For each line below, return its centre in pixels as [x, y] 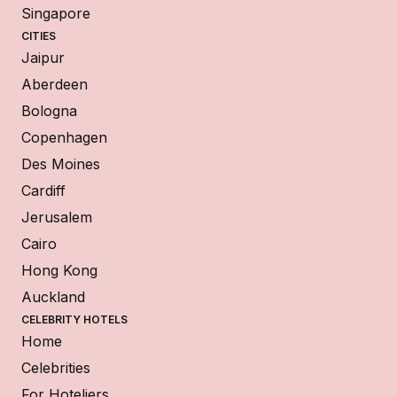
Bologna [49, 110]
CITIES [39, 35]
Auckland [53, 296]
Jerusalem [57, 217]
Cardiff [43, 190]
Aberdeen [54, 84]
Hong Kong [59, 270]
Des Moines [61, 163]
